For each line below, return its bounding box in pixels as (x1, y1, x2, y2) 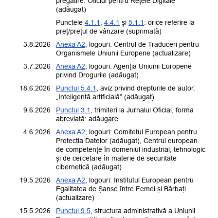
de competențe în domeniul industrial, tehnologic (56, 145, 206, 154)
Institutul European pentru (114, 176, 194, 184)
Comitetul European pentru (114, 128, 198, 136)
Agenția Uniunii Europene (113, 62, 192, 71)
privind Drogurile (56, 71, 107, 79)
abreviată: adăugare (56, 115, 119, 123)
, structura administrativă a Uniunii (91, 207, 196, 215)
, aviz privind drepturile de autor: (96, 84, 196, 92)
